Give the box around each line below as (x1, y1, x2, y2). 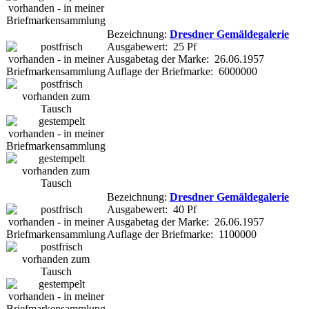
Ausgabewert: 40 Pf (107, 203, 197, 215)
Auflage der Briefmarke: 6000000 (107, 65, 257, 77)
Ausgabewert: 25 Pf (107, 40, 197, 52)
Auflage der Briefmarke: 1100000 (107, 228, 257, 240)
